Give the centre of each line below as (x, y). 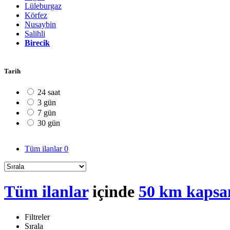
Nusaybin (40, 24)
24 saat (49, 92)
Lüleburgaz (43, 6)
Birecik (37, 43)
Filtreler (37, 217)
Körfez (36, 15)
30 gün (49, 123)
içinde (113, 192)
